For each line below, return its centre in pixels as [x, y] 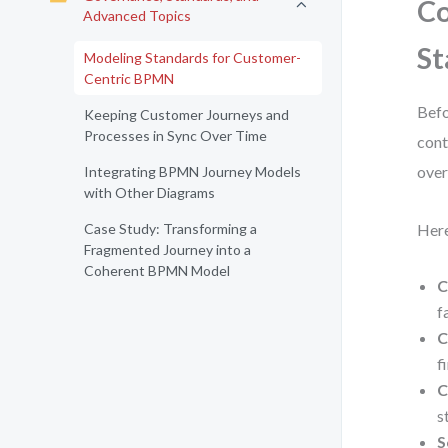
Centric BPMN [129, 78]
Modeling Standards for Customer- [192, 57]
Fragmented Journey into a [167, 249]
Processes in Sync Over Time [175, 135]
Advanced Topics [137, 15]
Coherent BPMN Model [157, 270]
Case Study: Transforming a [170, 228]
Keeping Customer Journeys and [186, 114]
